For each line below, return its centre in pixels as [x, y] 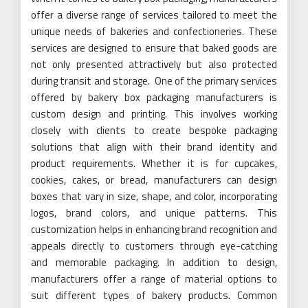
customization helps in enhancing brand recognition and [154, 229]
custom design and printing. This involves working [154, 114]
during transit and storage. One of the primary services [154, 81]
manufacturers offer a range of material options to [154, 279]
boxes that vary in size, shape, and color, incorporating [154, 196]
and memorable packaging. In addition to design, [154, 262]
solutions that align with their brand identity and [154, 147]
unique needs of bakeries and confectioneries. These [154, 31]
